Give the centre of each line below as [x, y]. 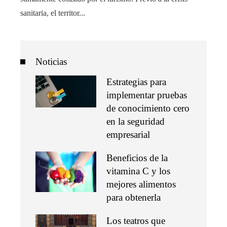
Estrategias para [136, 82]
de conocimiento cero [148, 108]
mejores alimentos [141, 184]
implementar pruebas [147, 95]
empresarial [128, 135]
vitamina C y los [138, 171]
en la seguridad [136, 122]
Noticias [51, 62]
